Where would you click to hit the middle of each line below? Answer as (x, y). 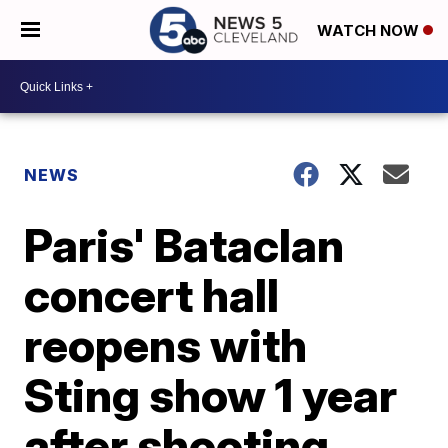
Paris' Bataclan (184, 245)
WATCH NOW (370, 31)
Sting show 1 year (211, 395)
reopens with (166, 345)
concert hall (152, 295)
